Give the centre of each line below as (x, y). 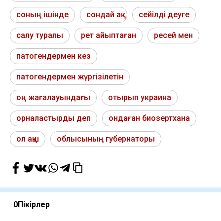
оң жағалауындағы (53, 98)
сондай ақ (104, 15)
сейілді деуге (164, 15)
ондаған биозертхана (149, 118)
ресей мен (173, 36)
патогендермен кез (54, 56)
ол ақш (28, 139)
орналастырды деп (54, 118)
